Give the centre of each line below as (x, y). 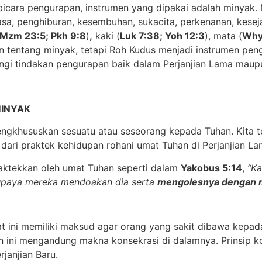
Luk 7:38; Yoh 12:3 (162, 36)
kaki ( (106, 36)
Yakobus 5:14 (211, 168)
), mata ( (223, 36)
